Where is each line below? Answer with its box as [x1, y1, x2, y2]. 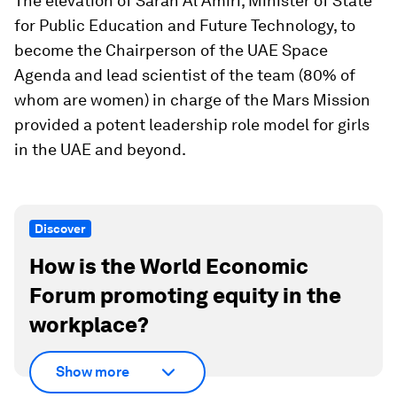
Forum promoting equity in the [29, 283, 341, 308]
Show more [56, 363, 129, 380]
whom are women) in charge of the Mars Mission [14, 90, 370, 109]
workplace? [29, 312, 149, 338]
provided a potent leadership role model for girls [14, 115, 370, 134]
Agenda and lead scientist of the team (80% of [14, 66, 355, 84]
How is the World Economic [29, 253, 308, 279]
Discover [35, 222, 86, 236]
